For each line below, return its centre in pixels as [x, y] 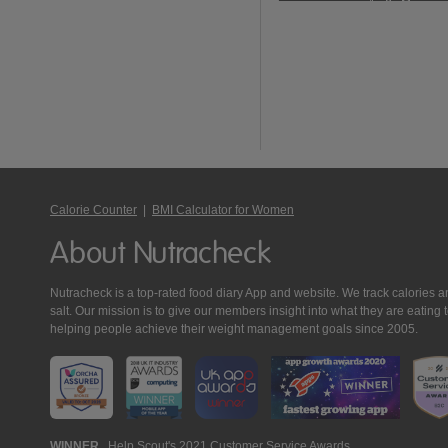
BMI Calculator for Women [223, 210]
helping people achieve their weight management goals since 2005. [234, 329]
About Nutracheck [160, 253]
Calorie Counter [93, 210]
